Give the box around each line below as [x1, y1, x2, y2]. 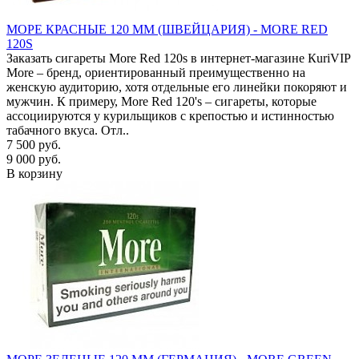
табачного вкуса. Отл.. [6, 123, 129, 137]
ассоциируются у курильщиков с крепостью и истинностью [6, 108, 334, 123]
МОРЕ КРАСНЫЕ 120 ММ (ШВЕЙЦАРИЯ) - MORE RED [6, 22, 328, 36]
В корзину [6, 166, 63, 180]
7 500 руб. [6, 137, 61, 151]
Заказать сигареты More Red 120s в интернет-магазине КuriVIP [6, 50, 350, 65]
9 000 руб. [6, 151, 61, 166]
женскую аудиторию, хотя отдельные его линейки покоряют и [6, 79, 347, 94]
